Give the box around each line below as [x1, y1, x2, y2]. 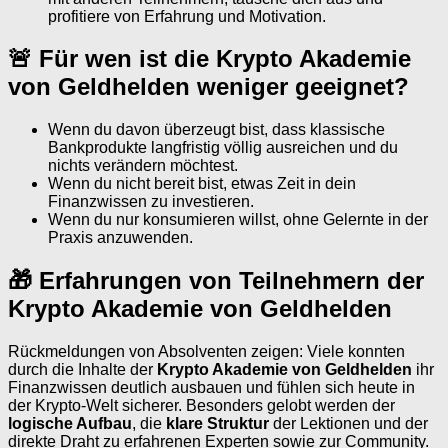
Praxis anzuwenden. [48, 229, 193, 247]
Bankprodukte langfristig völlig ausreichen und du [48, 139, 398, 157]
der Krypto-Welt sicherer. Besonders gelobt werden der [8, 397, 395, 415]
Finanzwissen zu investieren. [48, 193, 254, 211]
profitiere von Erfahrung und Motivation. [48, 7, 326, 25]
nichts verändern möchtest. [48, 157, 238, 175]
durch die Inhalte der [8, 361, 157, 379]
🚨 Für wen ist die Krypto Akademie [8, 45, 411, 73]
